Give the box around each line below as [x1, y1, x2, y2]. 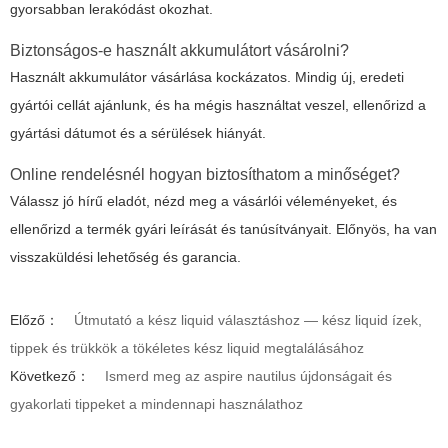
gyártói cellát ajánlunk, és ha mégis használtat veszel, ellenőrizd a [10, 96, 426, 113]
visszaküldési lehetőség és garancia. [10, 248, 241, 265]
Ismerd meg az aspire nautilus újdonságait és [105, 367, 392, 384]
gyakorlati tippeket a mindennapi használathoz [10, 395, 303, 412]
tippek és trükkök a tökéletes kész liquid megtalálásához [10, 339, 364, 356]
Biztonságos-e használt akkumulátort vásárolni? [10, 41, 349, 59]
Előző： [10, 311, 59, 328]
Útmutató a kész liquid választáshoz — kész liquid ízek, [74, 311, 422, 328]
